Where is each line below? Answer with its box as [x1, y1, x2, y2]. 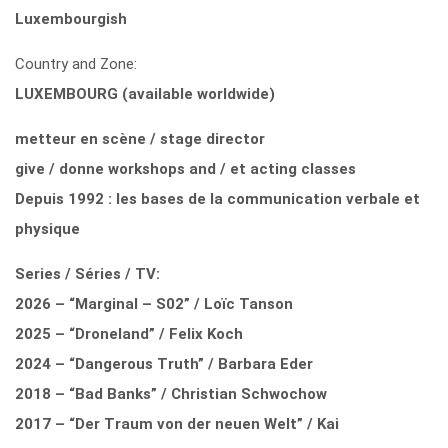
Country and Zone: [15, 54, 137, 73]
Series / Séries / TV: [15, 264, 160, 283]
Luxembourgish [15, 9, 127, 28]
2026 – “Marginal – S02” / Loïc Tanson [15, 294, 293, 313]
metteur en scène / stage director [15, 129, 265, 148]
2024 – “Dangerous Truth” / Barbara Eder [15, 354, 313, 373]
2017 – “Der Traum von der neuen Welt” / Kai [15, 414, 339, 433]
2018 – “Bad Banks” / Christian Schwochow [15, 384, 327, 403]
